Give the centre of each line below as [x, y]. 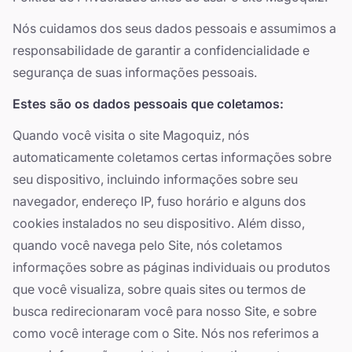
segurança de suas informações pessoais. [135, 72]
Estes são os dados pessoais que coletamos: [148, 104]
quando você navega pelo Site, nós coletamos [147, 245]
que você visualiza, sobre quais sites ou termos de [159, 289]
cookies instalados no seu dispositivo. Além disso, [159, 223]
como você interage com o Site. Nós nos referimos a [166, 333]
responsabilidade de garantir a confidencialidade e [161, 50]
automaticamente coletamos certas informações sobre [172, 157]
